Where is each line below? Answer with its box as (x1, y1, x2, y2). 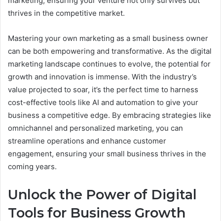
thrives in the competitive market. (8, 8, 125, 18)
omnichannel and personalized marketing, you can (8, 123, 183, 133)
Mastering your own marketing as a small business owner (8, 33, 208, 43)
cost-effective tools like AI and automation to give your (8, 97, 198, 107)
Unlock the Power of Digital (8, 186, 197, 203)
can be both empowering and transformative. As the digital (8, 46, 212, 56)
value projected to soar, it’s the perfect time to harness (8, 84, 198, 94)
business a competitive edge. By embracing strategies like (8, 110, 211, 120)
